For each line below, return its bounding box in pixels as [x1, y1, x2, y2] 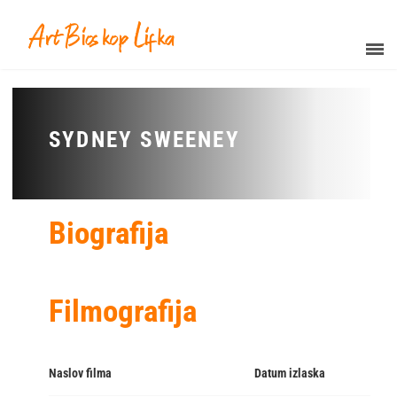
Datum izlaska [254, 366, 325, 381]
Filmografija [49, 293, 197, 331]
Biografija [49, 215, 168, 253]
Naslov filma [49, 366, 112, 381]
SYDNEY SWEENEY [49, 127, 240, 153]
